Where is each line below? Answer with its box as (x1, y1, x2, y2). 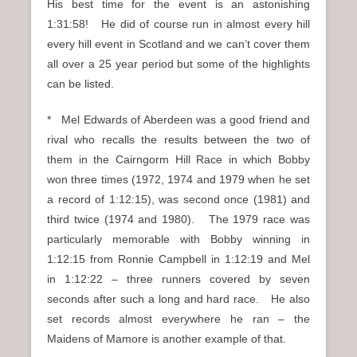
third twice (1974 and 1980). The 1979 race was (47, 213, 310, 226)
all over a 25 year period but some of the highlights (47, 57, 310, 71)
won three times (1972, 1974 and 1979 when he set (47, 173, 310, 186)
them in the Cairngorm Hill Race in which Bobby (47, 153, 310, 167)
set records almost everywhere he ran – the (47, 312, 310, 326)
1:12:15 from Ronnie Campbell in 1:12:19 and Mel (47, 253, 310, 266)
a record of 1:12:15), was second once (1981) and (47, 193, 310, 206)
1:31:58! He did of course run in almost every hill (47, 18, 310, 31)
